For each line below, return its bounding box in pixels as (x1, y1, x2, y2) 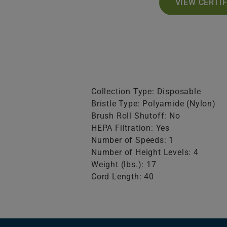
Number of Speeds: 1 (91, 135, 174, 145)
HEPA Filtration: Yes (91, 123, 170, 133)
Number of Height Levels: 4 (91, 147, 199, 157)
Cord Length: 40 (91, 171, 154, 181)
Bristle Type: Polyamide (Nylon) (91, 98, 216, 108)
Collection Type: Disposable (91, 86, 201, 96)
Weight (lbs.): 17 (91, 159, 157, 169)
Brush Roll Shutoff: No (91, 110, 180, 121)
